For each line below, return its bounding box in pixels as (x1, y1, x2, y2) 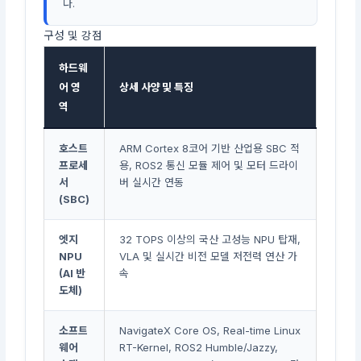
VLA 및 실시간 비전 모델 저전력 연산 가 (119, 249, 298, 263)
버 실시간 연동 (119, 175, 185, 189)
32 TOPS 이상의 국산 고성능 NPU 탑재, (119, 232, 301, 246)
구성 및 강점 (44, 28, 103, 42)
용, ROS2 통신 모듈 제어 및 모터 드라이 (119, 158, 299, 172)
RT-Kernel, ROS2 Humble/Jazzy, (119, 340, 279, 354)
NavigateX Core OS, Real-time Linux (119, 323, 301, 337)
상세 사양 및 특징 (119, 80, 193, 93)
